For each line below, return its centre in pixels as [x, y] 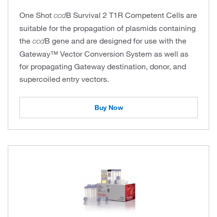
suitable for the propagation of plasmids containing [108, 28]
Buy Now [108, 108]
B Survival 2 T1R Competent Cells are [132, 15]
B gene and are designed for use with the [116, 41]
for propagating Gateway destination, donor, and [103, 66]
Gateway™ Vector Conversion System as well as [104, 54]
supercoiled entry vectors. [64, 79]
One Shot [37, 15]
